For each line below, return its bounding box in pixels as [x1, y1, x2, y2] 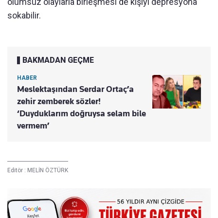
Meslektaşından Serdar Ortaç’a [17, 84, 134, 94]
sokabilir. [7, 10, 41, 21]
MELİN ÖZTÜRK [27, 167, 68, 174]
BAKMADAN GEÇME [22, 55, 94, 65]
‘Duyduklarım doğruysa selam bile [17, 109, 146, 119]
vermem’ [17, 121, 50, 131]
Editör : [7, 167, 27, 174]
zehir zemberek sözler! [17, 96, 101, 107]
